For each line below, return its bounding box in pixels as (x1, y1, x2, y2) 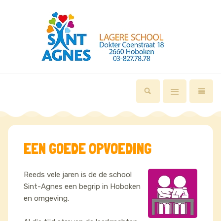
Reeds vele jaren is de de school (24, 170, 132, 179)
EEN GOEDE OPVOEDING (24, 140, 151, 157)
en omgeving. (24, 194, 69, 203)
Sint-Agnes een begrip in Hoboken (24, 182, 141, 191)
